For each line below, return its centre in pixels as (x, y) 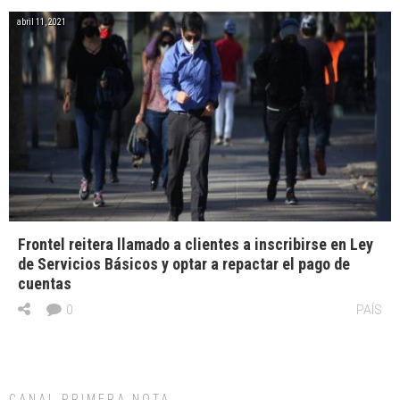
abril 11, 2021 (42, 22)
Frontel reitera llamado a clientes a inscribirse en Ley (196, 245)
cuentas (45, 284)
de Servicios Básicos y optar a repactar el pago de (184, 264)
